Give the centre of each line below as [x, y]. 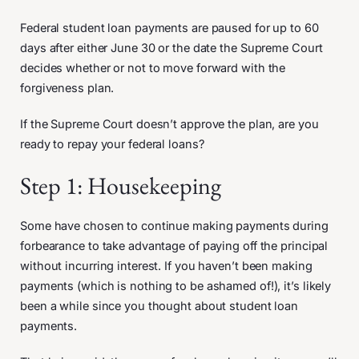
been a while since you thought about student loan [159, 306]
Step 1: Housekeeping [121, 185]
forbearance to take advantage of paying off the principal [174, 246]
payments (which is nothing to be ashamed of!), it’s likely [176, 286]
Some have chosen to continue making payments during [174, 226]
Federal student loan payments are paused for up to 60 [169, 28]
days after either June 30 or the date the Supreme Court [171, 48]
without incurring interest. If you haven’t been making [166, 266]
